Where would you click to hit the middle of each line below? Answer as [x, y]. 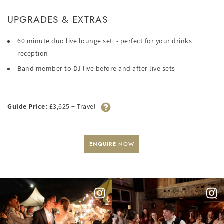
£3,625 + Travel [72, 106]
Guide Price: [27, 106]
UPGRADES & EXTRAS [58, 20]
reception [33, 54]
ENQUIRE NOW [112, 144]
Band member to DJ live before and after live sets [96, 69]
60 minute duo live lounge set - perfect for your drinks [105, 41]
